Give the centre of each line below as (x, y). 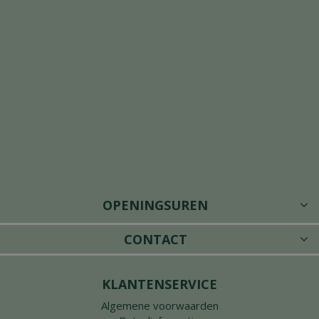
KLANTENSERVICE (159, 284)
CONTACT (155, 239)
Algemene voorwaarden (159, 305)
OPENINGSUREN (155, 205)
